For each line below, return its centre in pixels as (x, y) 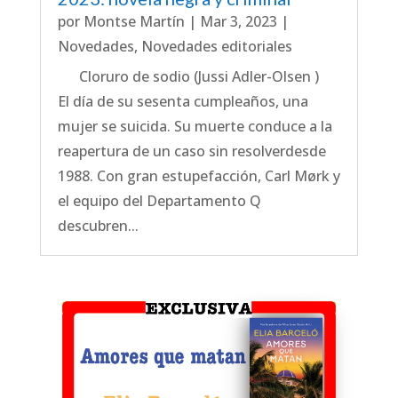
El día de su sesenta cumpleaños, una (183, 102)
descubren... (98, 226)
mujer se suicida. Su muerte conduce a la (195, 127)
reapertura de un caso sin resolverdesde (191, 151)
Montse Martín (134, 22)
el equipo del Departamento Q (159, 201)
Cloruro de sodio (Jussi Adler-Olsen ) (191, 77)
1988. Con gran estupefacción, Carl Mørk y (199, 176)
